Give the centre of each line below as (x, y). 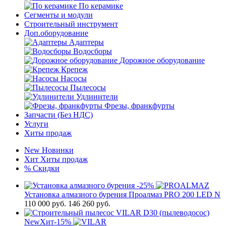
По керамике (101, 6)
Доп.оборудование (56, 33)
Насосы (74, 78)
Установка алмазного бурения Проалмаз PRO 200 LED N (122, 194)
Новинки (58, 150)
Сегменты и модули (59, 15)
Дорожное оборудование (162, 60)
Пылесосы (88, 88)
